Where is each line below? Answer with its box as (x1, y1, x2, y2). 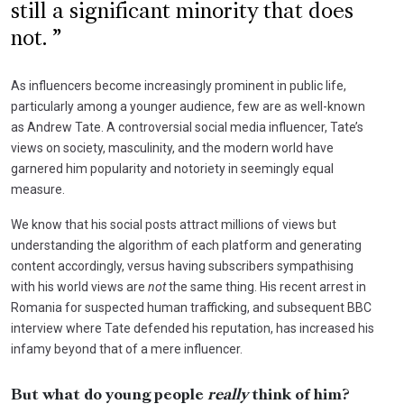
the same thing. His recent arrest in (166, 279, 366, 294)
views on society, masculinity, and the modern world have (11, 140, 334, 155)
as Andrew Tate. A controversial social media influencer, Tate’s (11, 119, 363, 134)
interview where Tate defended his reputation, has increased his (11, 320, 374, 335)
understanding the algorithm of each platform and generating (11, 237, 362, 252)
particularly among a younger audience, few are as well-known (11, 98, 365, 114)
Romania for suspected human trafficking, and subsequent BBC (11, 299, 372, 315)
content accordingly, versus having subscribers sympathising (11, 258, 353, 273)
